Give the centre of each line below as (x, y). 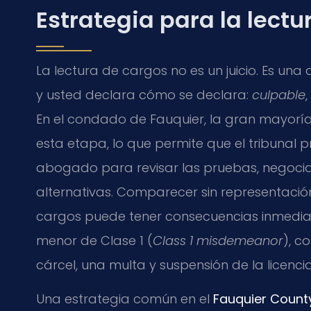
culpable (279, 95)
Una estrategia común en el (125, 299)
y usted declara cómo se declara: (144, 95)
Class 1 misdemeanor (218, 241)
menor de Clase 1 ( (94, 241)
